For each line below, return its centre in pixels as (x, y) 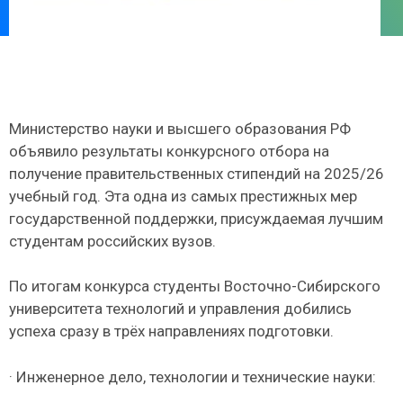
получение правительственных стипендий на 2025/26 (197, 173)
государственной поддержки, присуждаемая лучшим (196, 218)
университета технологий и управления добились (180, 309)
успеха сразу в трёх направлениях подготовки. (171, 331)
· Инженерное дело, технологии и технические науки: (193, 376)
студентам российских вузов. (112, 241)
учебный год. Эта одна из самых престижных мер (183, 196)
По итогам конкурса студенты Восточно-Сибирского (195, 287)
